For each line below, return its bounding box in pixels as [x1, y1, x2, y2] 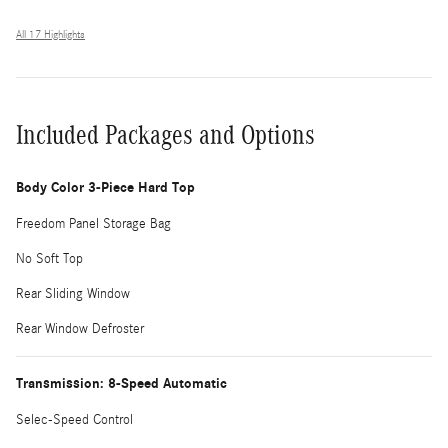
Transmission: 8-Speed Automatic [16, 374, 227, 392]
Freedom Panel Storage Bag [16, 215, 171, 232]
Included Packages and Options [16, 119, 315, 150]
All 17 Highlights [16, 28, 85, 41]
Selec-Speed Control [16, 411, 133, 428]
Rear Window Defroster [16, 320, 144, 337]
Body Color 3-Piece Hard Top [16, 178, 195, 196]
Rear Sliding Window [16, 285, 130, 302]
